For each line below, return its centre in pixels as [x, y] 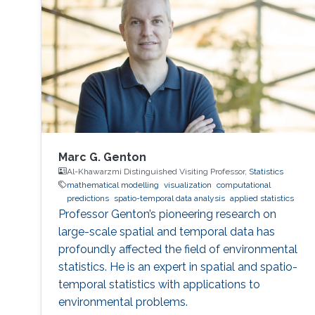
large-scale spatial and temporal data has [166, 231]
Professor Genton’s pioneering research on [167, 214]
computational [243, 185]
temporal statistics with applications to [159, 284]
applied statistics [262, 198]
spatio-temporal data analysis [169, 198]
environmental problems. [123, 302]
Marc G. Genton [102, 157]
